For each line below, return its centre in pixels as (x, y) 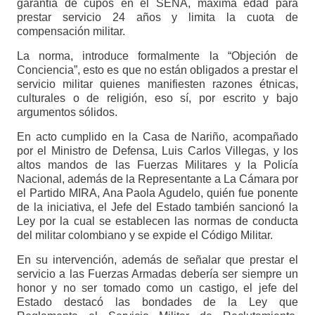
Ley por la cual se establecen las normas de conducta (157, 221)
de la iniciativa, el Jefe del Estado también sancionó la (157, 207)
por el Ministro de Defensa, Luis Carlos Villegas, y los (157, 151)
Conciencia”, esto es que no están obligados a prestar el (157, 70)
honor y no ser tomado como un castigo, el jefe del (157, 288)
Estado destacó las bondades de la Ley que (157, 302)
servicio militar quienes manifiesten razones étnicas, (157, 84)
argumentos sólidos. (67, 112)
